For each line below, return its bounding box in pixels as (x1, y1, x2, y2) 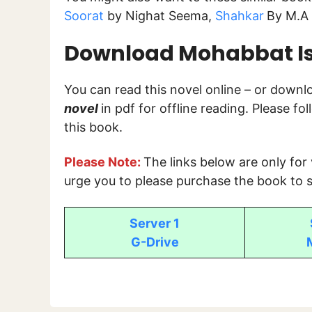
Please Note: (64, 155, 141, 170)
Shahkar (215, 8, 264, 23)
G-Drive (130, 234, 179, 249)
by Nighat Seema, (104, 8, 215, 23)
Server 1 (130, 215, 180, 231)
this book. (64, 119, 123, 134)
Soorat (64, 8, 104, 23)
